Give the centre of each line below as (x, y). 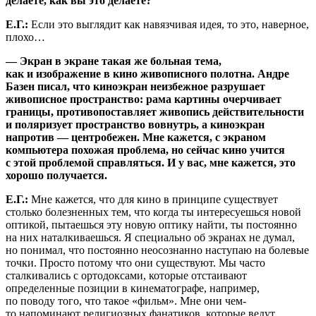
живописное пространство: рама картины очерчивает (144, 99)
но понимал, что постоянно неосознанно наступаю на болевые (157, 250)
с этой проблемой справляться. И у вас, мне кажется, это (151, 162)
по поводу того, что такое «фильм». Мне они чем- (126, 300)
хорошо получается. (56, 175)
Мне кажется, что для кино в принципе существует (154, 199)
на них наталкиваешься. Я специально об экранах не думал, (150, 237)
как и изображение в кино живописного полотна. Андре (147, 73)
